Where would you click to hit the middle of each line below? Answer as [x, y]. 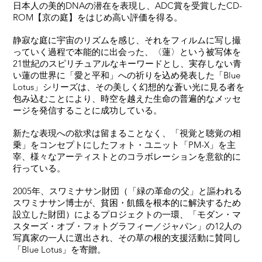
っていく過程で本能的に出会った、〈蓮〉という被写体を [127, 52]
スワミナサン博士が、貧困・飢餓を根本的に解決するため [127, 203]
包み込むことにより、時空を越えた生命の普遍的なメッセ [127, 99]
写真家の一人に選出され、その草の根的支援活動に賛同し [127, 238]
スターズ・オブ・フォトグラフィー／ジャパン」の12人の [127, 226]
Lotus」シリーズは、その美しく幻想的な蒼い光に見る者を [129, 87]
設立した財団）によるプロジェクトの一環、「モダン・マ [127, 214]
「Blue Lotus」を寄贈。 [60, 249]
